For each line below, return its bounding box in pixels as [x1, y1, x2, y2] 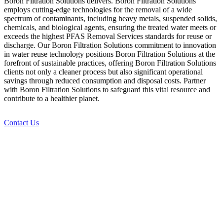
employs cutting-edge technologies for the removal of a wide [4, 5, 192, 14]
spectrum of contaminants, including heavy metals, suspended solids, [4, 14, 217, 23]
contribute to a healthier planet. [4, 94, 100, 103]
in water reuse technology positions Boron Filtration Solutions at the [4, 50, 215, 59]
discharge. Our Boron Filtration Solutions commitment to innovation [4, 41, 216, 50]
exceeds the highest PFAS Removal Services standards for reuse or [4, 32, 212, 41]
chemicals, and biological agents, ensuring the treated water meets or [4, 23, 216, 32]
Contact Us [4, 118, 39, 127]
